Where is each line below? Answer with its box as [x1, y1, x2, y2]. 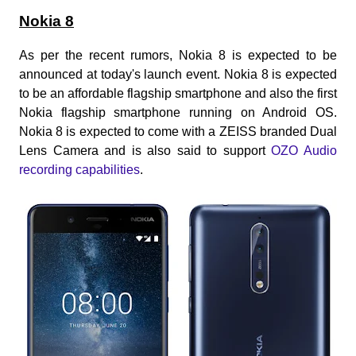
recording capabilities [19, 163, 140, 177]
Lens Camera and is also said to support [19, 144, 272, 158]
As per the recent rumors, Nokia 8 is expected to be [19, 48, 337, 63]
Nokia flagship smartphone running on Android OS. [19, 106, 337, 120]
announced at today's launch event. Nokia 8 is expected [19, 68, 337, 82]
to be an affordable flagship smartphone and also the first [19, 87, 337, 101]
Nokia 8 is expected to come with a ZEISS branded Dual [19, 125, 337, 139]
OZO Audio [271, 144, 338, 158]
